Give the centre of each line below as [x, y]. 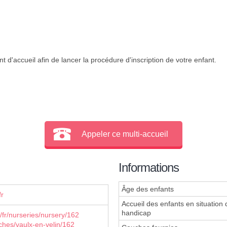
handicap [136, 213]
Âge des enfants [148, 189]
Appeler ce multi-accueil [125, 134]
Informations [149, 168]
